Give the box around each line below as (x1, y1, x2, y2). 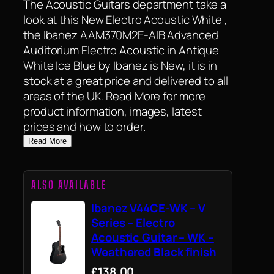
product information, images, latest (23, 103, 202, 120)
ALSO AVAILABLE (31, 179, 106, 192)
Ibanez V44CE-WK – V (91, 200, 206, 217)
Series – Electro (91, 215, 175, 231)
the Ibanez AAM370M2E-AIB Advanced (23, 27, 218, 43)
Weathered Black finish (91, 244, 217, 261)
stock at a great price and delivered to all (23, 73, 228, 89)
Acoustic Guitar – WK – (91, 229, 214, 246)
